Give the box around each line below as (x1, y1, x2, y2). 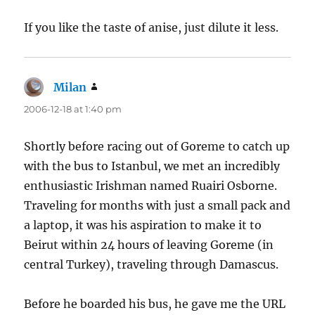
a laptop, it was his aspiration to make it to (24, 218, 262, 233)
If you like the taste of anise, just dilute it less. (24, 20, 279, 35)
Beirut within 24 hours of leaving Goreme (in (24, 238, 274, 252)
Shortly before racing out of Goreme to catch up (24, 139, 290, 154)
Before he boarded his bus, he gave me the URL (24, 297, 286, 311)
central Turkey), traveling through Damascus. (24, 257, 279, 272)
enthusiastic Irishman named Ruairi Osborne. (24, 179, 278, 193)
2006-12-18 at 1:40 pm (24, 103, 122, 115)
